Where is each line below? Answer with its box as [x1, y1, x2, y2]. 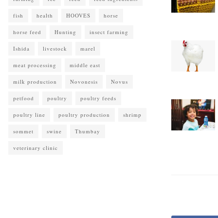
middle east [70, 61, 100, 69]
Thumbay [75, 127, 100, 135]
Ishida [13, 45, 30, 53]
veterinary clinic [13, 144, 58, 152]
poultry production [58, 111, 110, 119]
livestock [43, 45, 67, 53]
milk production [13, 78, 57, 86]
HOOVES [66, 12, 91, 19]
